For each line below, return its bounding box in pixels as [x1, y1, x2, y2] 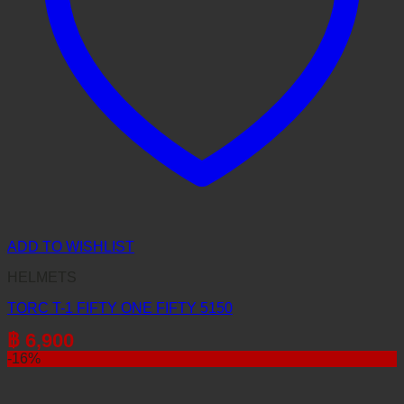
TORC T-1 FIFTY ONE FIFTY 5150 [7, 300, 233, 317]
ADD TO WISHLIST [7, 239, 134, 255]
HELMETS [7, 270, 77, 286]
